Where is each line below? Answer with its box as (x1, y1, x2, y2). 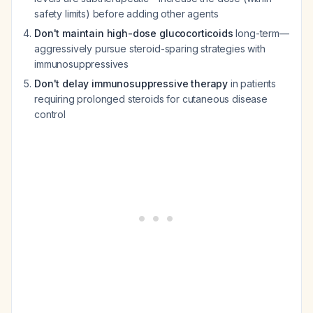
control (34, 108, 66, 120)
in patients (228, 78, 277, 89)
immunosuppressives (34, 58, 129, 70)
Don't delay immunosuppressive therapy (34, 78, 228, 89)
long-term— (233, 27, 289, 39)
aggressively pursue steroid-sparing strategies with (34, 43, 265, 54)
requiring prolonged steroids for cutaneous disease (34, 93, 268, 105)
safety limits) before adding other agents (34, 8, 219, 20)
